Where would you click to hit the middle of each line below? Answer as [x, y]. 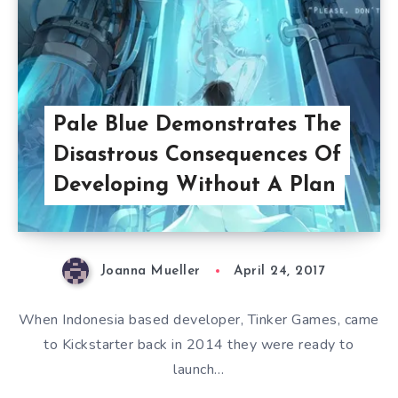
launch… [199, 370]
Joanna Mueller [150, 271]
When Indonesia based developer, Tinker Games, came [199, 320]
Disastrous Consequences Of [197, 155]
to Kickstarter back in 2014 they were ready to [199, 345]
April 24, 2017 [279, 271]
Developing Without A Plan [194, 186]
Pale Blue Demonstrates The [197, 125]
